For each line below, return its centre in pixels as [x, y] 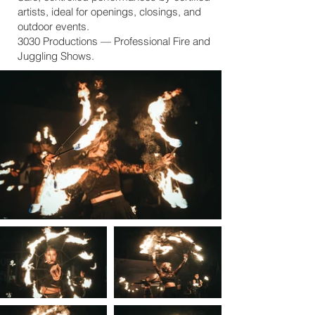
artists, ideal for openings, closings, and [109, 12]
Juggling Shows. [56, 56]
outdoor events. [53, 26]
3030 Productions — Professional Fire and [114, 41]
